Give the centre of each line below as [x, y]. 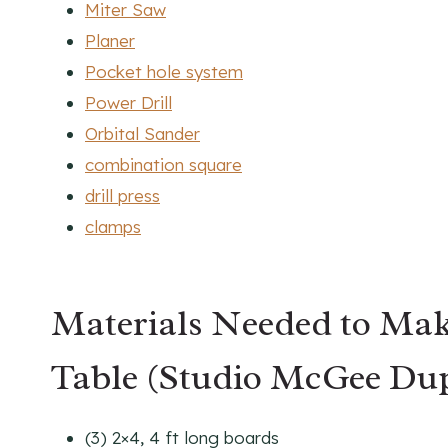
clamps [113, 226]
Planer [110, 40]
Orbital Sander [142, 133]
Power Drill [128, 102]
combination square [163, 164]
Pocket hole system [164, 71]
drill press [122, 195]
